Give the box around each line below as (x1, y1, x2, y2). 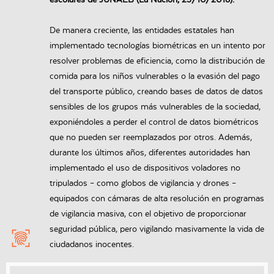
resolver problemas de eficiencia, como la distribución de (50, 56, 265, 67)
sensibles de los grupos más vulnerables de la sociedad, (50, 102, 261, 113)
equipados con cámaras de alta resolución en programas (50, 194, 265, 204)
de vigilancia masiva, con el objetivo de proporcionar (50, 209, 247, 220)
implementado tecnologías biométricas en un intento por (50, 41, 266, 51)
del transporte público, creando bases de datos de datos (50, 87, 264, 97)
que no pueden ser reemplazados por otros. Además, (50, 133, 253, 143)
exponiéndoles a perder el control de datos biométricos (50, 117, 259, 128)
